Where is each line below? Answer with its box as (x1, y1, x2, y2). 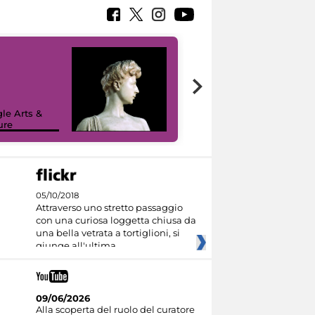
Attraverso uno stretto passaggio (35, 202, 183, 213)
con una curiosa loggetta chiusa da (35, 214, 196, 226)
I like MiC (206, 118, 249, 130)
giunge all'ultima (35, 240, 116, 251)
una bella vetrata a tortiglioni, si (35, 227, 180, 238)
